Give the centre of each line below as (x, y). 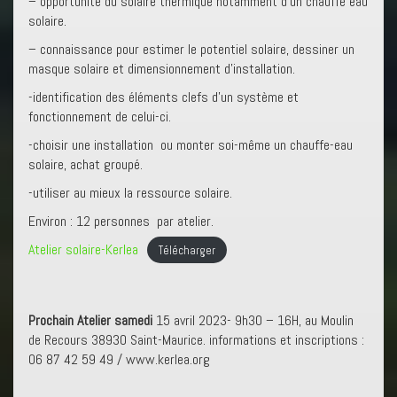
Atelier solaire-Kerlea (83, 249)
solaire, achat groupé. (86, 164)
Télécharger (187, 250)
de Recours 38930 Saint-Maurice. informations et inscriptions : (196, 339)
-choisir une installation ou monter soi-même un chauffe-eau (191, 144)
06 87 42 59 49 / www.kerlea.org (119, 359)
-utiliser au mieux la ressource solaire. (130, 192)
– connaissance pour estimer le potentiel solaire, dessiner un (191, 49)
